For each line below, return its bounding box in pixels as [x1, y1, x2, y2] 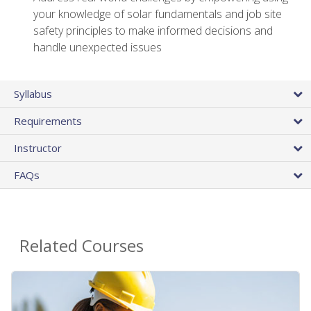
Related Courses [19, 234, 144, 258]
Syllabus [14, 87, 52, 101]
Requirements [14, 114, 82, 128]
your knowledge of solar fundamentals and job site [33, 6, 282, 22]
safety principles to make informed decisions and [33, 22, 273, 38]
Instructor [14, 141, 62, 155]
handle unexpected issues [33, 39, 162, 55]
